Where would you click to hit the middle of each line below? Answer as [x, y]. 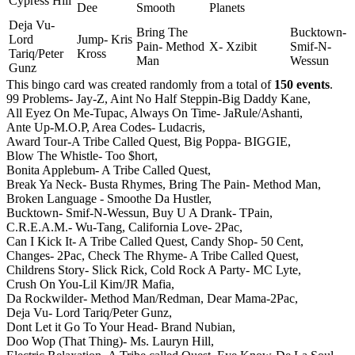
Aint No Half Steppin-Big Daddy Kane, [210, 98]
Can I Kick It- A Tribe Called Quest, [97, 241]
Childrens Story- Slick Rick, [77, 269]
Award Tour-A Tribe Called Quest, [94, 141]
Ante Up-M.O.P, [48, 127]
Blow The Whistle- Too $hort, [82, 155]
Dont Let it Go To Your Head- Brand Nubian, [121, 326]
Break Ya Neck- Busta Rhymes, [86, 184]
